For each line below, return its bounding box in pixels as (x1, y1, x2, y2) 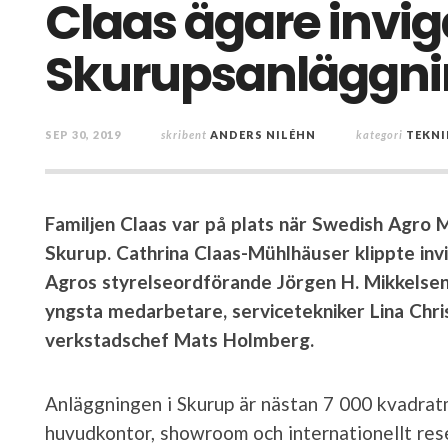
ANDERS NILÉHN (210, 127, 316, 141)
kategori (356, 127, 403, 141)
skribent (161, 127, 207, 141)
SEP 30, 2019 (45, 127, 121, 141)
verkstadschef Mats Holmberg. (45, 327, 314, 351)
